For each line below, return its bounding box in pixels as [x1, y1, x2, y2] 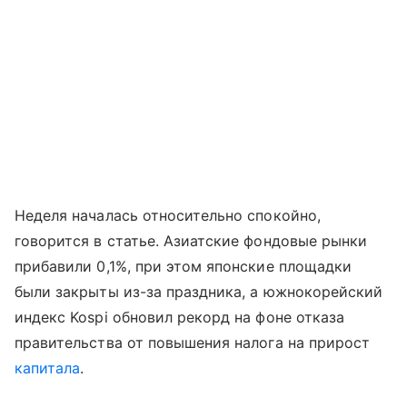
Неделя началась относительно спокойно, [15, 205, 321, 224]
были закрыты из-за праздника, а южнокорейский [15, 282, 383, 301]
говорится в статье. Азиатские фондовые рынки [15, 231, 368, 250]
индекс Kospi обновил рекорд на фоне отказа [15, 307, 345, 326]
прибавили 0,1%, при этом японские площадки [15, 256, 352, 275]
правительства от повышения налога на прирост [15, 333, 371, 352]
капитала [15, 358, 81, 377]
